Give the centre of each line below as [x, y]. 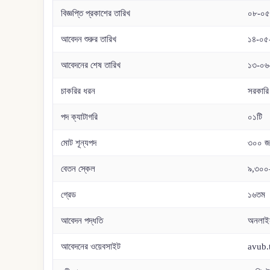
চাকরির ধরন [78, 91]
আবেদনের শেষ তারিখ [91, 65]
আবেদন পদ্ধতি [82, 220]
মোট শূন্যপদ [79, 143]
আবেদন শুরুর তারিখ [89, 39]
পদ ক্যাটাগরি [80, 117]
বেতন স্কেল [78, 168]
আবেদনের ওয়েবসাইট [91, 246]
